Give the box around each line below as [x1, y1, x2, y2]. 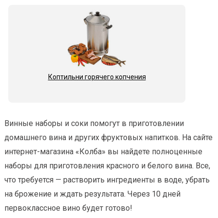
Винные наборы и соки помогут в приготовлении [4, 119, 184, 128]
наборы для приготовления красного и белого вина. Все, [4, 161, 210, 171]
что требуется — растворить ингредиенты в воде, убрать [4, 175, 210, 185]
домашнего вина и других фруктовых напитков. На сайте [4, 133, 213, 143]
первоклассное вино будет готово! [4, 203, 132, 213]
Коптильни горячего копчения [48, 73, 146, 81]
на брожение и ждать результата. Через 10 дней [4, 189, 181, 199]
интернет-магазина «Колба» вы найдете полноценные [4, 147, 202, 157]
